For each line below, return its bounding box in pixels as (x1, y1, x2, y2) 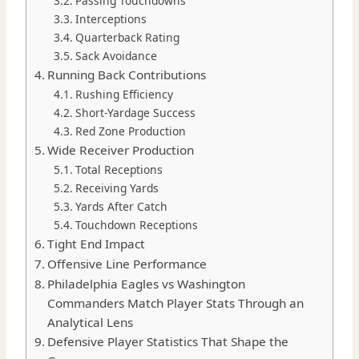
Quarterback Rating (75, 30, 179, 46)
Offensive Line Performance (47, 256, 208, 272)
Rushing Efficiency (75, 87, 173, 103)
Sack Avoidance (75, 48, 157, 64)
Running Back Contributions (47, 67, 207, 83)
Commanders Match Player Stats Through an (47, 295, 305, 312)
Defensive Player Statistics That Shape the (47, 333, 289, 350)
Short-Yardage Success (75, 105, 196, 121)
